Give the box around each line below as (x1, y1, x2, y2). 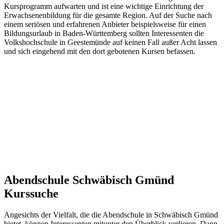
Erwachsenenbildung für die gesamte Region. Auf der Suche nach (4, 10, 212, 19)
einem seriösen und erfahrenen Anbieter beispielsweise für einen (4, 19, 206, 28)
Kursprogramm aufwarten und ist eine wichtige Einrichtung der (4, 1, 203, 10)
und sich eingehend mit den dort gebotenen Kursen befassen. (4, 46, 195, 55)
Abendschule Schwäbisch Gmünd (4, 173, 174, 186)
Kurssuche (4, 186, 58, 200)
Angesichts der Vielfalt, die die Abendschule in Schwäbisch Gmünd (4, 210, 218, 219)
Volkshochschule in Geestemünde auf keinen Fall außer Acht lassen (4, 37, 217, 46)
